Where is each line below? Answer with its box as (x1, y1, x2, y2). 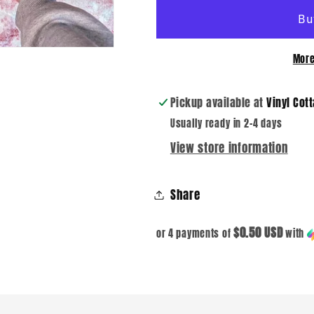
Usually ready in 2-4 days (170, 116, 282, 132)
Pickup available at (170, 94, 267, 111)
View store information (170, 139, 288, 158)
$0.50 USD (233, 223, 283, 242)
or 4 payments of (156, 226, 234, 241)
